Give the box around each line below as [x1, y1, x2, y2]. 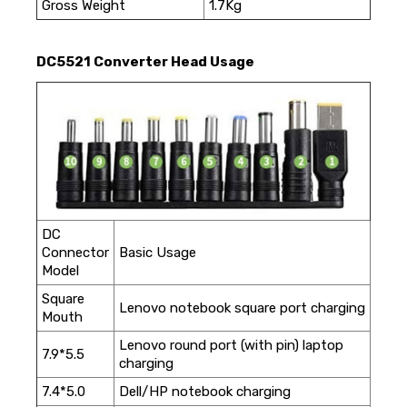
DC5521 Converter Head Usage [35, 54, 254, 70]
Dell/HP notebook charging [118, 383, 291, 400]
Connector [41, 244, 109, 261]
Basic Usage [118, 244, 196, 261]
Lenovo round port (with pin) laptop [118, 337, 343, 353]
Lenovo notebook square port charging [118, 300, 365, 316]
